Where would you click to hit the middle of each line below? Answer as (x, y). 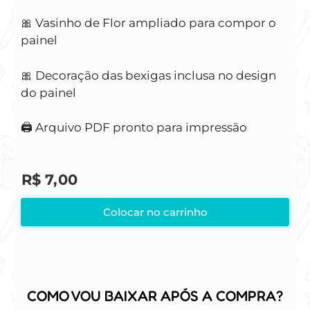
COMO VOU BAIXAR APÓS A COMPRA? (155, 296)
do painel (48, 92)
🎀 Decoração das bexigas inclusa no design (148, 75)
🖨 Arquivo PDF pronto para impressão (134, 128)
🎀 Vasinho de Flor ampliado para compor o (148, 23)
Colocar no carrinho (155, 212)
